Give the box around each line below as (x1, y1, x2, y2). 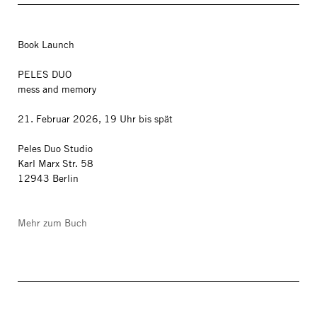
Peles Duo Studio (18, 142, 96, 155)
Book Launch (18, 38, 74, 51)
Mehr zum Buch (18, 217, 87, 229)
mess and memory (18, 83, 96, 96)
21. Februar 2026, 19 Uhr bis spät (18, 113, 173, 125)
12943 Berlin (18, 172, 79, 185)
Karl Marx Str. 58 (18, 157, 96, 170)
